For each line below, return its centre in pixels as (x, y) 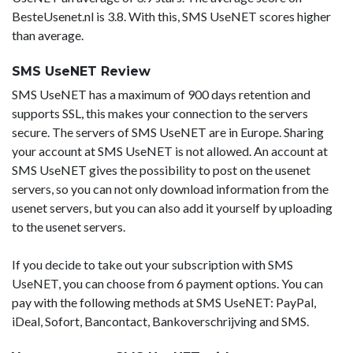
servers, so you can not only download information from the (170, 188)
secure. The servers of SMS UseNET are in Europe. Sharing (168, 132)
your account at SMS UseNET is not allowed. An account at (170, 150)
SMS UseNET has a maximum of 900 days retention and (161, 94)
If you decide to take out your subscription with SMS (152, 264)
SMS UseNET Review (81, 71)
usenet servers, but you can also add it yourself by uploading (172, 207)
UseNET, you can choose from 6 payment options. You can (167, 283)
